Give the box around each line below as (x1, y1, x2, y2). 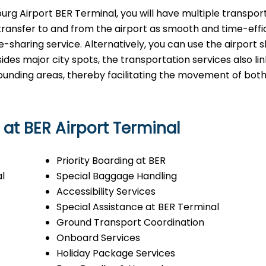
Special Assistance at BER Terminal (56, 200, 219, 214)
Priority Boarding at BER (56, 154, 166, 167)
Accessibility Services (56, 185, 156, 198)
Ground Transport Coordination (56, 216, 204, 229)
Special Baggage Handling (56, 169, 177, 183)
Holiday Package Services (56, 246, 175, 260)
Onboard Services (56, 231, 140, 245)
